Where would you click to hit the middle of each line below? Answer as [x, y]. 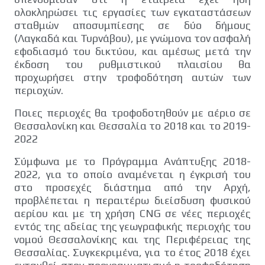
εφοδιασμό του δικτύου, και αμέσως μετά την [132, 51]
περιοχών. [39, 90]
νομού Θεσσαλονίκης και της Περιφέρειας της [132, 239]
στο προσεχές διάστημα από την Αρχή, [132, 187]
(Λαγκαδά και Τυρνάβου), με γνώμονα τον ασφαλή [132, 38]
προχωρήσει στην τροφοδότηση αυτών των [132, 77]
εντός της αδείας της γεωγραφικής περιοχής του [132, 226]
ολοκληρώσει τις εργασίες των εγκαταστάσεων [132, 12]
